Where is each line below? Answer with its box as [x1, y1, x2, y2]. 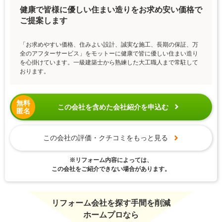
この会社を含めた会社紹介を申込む [57, 103, 168, 111]
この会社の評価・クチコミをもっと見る [43, 133, 168, 142]
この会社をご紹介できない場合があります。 [52, 165, 170, 172]
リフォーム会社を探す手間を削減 [52, 198, 170, 207]
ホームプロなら [83, 210, 139, 219]
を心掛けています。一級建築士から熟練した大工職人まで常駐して [20, 58, 198, 66]
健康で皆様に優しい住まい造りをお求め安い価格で [20, 5, 202, 14]
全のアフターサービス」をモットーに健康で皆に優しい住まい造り [20, 50, 198, 57]
